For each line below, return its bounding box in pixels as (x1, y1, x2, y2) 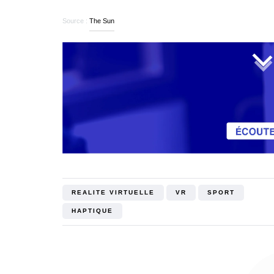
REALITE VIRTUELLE (72, 189, 155, 196)
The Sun (89, 17, 114, 25)
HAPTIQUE (72, 207, 113, 215)
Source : (62, 17, 89, 25)
